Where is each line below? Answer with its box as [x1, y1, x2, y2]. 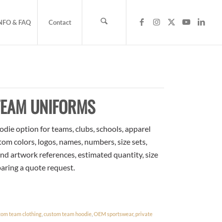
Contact [48, 18, 71, 26]
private [135, 210, 153, 217]
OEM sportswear [94, 210, 134, 217]
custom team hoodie [44, 210, 92, 217]
